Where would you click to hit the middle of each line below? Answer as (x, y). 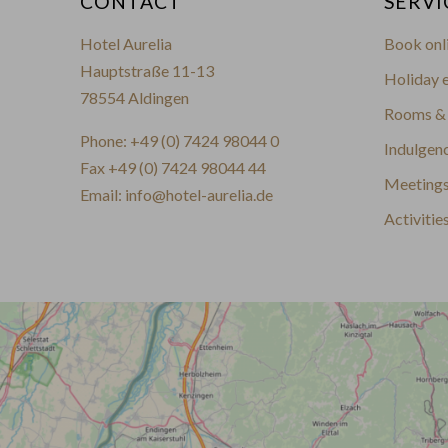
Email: (102, 195)
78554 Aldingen (134, 98)
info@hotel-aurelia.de (199, 195)
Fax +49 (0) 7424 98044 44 (173, 168)
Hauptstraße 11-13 (147, 71)
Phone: (105, 141)
